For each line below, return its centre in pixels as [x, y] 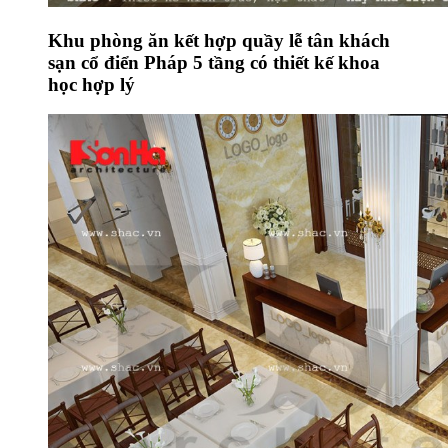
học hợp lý [91, 84]
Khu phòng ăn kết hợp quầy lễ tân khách [219, 40]
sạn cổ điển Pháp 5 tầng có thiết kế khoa [214, 62]
